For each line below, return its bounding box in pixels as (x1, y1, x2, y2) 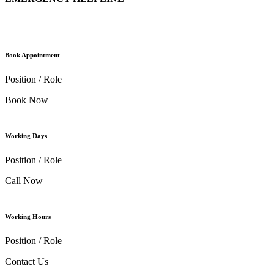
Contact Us (5, 256, 48, 267)
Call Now (5, 175, 43, 186)
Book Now (5, 94, 48, 105)
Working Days (5, 131, 47, 139)
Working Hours (5, 212, 51, 220)
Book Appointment (5, 51, 60, 59)
